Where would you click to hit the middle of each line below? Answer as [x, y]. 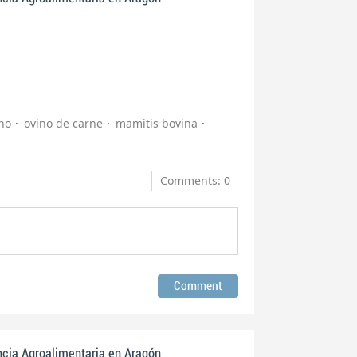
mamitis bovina [157, 123]
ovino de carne [63, 123]
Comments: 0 [196, 180]
